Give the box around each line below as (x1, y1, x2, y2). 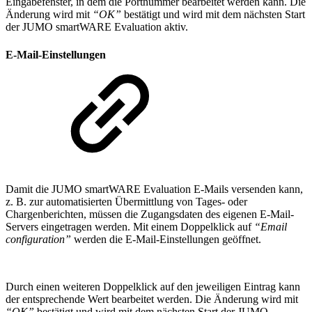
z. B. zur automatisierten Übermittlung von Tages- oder (6, 195, 247, 208)
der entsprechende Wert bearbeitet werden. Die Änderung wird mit (6, 292, 298, 305)
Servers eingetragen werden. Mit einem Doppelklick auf (6, 220, 254, 233)
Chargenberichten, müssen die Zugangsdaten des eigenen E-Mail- (6, 208, 294, 220)
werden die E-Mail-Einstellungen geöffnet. (71, 233, 261, 245)
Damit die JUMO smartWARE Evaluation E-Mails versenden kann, (6, 182, 303, 195)
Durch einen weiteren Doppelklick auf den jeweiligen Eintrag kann (6, 280, 300, 292)
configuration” (6, 233, 71, 245)
